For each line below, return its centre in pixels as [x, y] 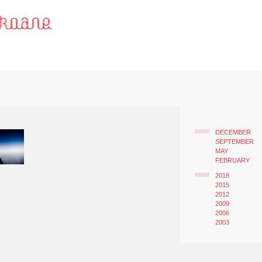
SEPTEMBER [234, 142]
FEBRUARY [232, 160]
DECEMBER [233, 132]
